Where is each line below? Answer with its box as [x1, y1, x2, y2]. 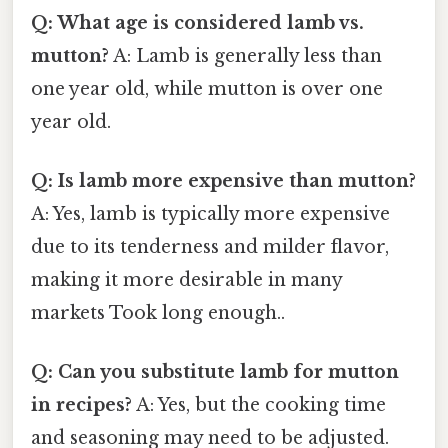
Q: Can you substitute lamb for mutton [31, 361, 399, 384]
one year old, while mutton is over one [31, 77, 383, 100]
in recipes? [31, 394, 132, 417]
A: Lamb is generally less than [109, 44, 382, 67]
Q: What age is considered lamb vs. [31, 11, 364, 34]
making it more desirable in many [31, 268, 342, 291]
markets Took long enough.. [31, 301, 285, 324]
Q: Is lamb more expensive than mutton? [31, 169, 416, 192]
